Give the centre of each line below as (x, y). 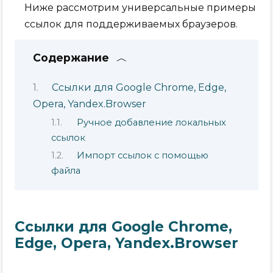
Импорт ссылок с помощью (143, 155)
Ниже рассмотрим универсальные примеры (140, 7)
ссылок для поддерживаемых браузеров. (131, 24)
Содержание (71, 57)
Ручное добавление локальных (152, 122)
